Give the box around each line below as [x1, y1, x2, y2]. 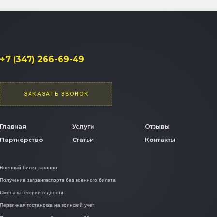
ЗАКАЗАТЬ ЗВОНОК [24, 91, 89, 97]
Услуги [72, 123, 95, 130]
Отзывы [144, 123, 170, 130]
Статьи [72, 136, 94, 143]
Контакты [144, 136, 175, 143]
